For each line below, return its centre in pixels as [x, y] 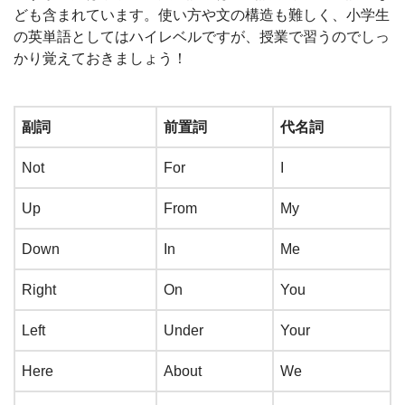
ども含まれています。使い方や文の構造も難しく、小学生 [202, 14]
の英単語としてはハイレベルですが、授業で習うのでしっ [202, 36]
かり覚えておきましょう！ [100, 58]
